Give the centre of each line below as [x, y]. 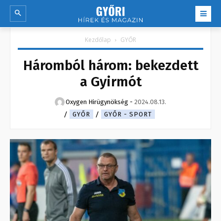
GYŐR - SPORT [128, 114]
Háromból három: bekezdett [110, 66]
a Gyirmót [110, 82]
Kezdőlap [98, 40]
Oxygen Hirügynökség [97, 102]
